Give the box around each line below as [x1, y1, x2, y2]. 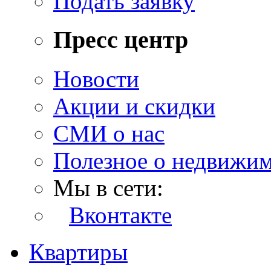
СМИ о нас [53, 120, 165, 146]
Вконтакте [69, 201, 172, 228]
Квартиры [29, 238, 128, 265]
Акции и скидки [53, 93, 215, 119]
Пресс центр [53, 26, 188, 54]
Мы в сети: [53, 174, 163, 201]
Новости [53, 65, 139, 92]
